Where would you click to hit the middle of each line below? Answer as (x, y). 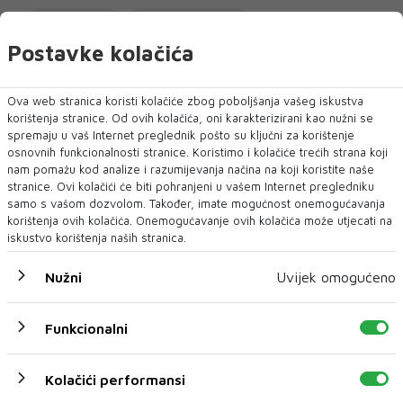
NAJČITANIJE (293, 89)
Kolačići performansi (115, 379)
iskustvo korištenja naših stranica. (97, 237)
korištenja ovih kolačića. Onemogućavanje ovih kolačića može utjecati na (200, 220)
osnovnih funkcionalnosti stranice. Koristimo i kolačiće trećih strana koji (197, 152)
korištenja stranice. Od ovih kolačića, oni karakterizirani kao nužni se (190, 117)
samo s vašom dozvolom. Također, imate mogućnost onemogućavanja (196, 203)
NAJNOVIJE (109, 88)
